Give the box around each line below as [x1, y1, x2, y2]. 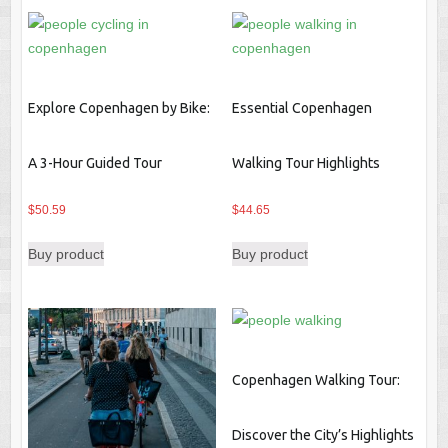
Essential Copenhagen [231, 100, 372, 117]
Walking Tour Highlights [231, 155, 380, 172]
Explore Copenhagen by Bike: [27, 100, 210, 117]
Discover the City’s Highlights [231, 426, 414, 443]
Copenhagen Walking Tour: [231, 371, 400, 388]
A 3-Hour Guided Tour [27, 155, 162, 172]
